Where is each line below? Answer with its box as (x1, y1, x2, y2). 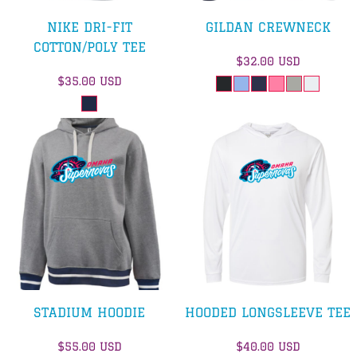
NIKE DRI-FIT (46, 19, 132, 34)
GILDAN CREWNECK (205, 19, 331, 34)
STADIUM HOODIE (33, 304, 145, 320)
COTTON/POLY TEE (33, 39, 146, 54)
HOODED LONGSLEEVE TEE (185, 304, 351, 320)
